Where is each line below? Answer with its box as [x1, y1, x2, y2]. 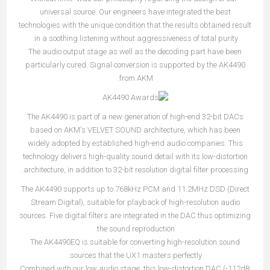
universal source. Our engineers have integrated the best [39, 7, 231, 16]
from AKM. [119, 73, 153, 83]
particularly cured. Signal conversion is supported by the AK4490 [25, 60, 245, 69]
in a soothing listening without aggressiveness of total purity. [34, 33, 238, 43]
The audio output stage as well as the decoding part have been [28, 46, 242, 56]
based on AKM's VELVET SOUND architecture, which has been [30, 125, 240, 134]
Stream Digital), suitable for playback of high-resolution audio [30, 197, 240, 207]
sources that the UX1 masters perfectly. [70, 250, 202, 260]
